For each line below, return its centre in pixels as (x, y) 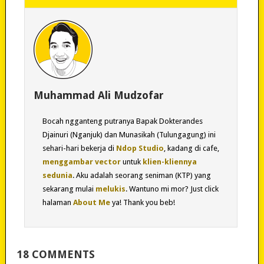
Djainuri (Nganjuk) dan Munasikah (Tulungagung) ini (129, 134)
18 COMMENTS (56, 254)
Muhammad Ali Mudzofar (98, 95)
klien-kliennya (169, 161)
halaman (57, 202)
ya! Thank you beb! (142, 202)
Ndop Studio (140, 148)
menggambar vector (81, 161)
